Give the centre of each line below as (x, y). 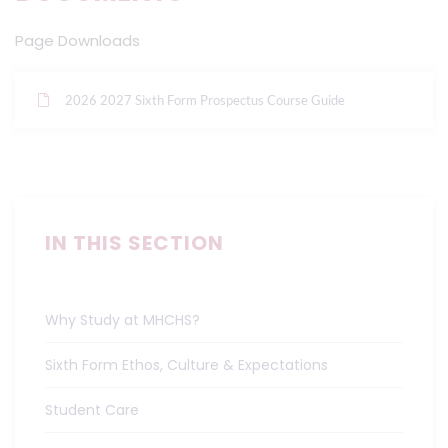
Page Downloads (77, 40)
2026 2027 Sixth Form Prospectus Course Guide (205, 100)
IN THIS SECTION (134, 243)
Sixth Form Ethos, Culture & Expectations (186, 365)
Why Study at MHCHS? (122, 320)
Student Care (92, 410)
